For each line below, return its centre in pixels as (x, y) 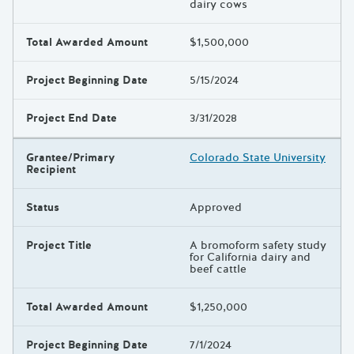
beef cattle (218, 269)
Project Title (59, 246)
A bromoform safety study (258, 246)
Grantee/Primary (71, 158)
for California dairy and (250, 258)
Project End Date (72, 119)
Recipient (51, 170)
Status (43, 208)
